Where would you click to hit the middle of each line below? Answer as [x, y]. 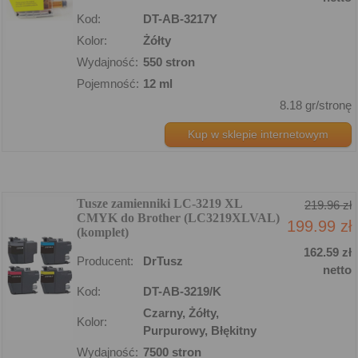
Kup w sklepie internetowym [258, 134]
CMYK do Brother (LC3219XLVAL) [178, 217]
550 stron [169, 62]
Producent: [105, 261]
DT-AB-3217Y [180, 18]
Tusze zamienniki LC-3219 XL [159, 203]
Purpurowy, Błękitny [200, 330]
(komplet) [103, 232]
